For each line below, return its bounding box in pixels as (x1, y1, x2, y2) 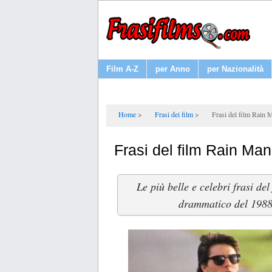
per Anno (155, 64, 190, 73)
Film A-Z (106, 64, 138, 73)
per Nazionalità (207, 64, 263, 73)
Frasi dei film (155, 109, 193, 119)
